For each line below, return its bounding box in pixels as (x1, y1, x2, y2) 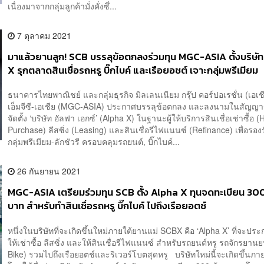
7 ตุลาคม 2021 (15, 29, 72, 41)
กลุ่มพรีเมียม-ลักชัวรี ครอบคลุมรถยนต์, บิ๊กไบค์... (8, 136, 180, 148)
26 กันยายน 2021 (15, 165, 81, 177)
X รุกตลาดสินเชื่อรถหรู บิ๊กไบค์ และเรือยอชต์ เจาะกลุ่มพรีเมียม (8, 62, 259, 78)
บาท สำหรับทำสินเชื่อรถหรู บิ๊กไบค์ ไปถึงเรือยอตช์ (8, 199, 207, 214)
